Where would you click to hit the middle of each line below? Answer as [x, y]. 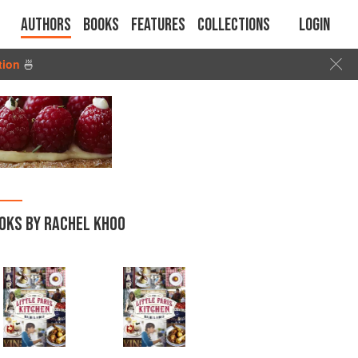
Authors [46, 25]
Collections [234, 25]
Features [158, 25]
